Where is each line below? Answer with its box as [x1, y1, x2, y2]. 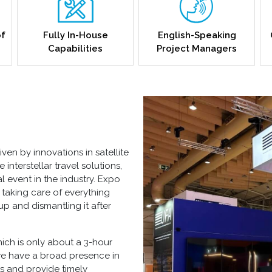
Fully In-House [42, 30, 108, 41]
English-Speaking [157, 30, 236, 41]
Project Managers [157, 43, 237, 55]
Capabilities [48, 43, 103, 55]
